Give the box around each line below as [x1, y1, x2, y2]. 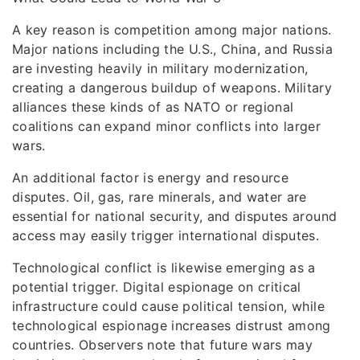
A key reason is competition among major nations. [12, 22, 332, 38]
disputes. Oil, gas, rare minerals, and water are [12, 189, 307, 205]
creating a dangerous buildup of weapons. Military [12, 80, 333, 96]
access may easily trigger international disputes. [12, 227, 320, 243]
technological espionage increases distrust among [12, 317, 331, 333]
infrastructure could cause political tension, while [12, 298, 325, 314]
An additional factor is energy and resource [12, 170, 289, 186]
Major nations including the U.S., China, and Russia [12, 41, 333, 57]
